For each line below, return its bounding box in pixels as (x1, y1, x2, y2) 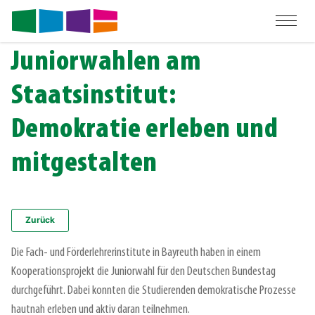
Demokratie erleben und (11, 116, 278, 144)
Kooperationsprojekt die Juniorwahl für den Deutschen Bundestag (11, 264, 276, 278)
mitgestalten (11, 150, 157, 178)
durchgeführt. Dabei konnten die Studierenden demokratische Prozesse (11, 283, 296, 297)
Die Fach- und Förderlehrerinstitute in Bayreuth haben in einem (11, 245, 261, 259)
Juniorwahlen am (11, 49, 202, 77)
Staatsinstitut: (11, 82, 176, 110)
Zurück (25, 214, 56, 226)
